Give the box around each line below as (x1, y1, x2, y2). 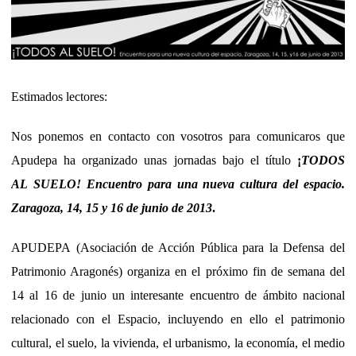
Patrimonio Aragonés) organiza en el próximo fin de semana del (11, 265, 345, 279)
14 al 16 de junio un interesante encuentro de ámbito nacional (11, 288, 345, 303)
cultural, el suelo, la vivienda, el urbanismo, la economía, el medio (11, 336, 345, 350)
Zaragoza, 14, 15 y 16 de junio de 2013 (11, 201, 212, 215)
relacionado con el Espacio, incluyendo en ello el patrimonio (11, 312, 345, 327)
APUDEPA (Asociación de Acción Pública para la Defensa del (11, 241, 345, 255)
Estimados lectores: (11, 90, 107, 104)
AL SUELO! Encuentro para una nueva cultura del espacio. (11, 177, 345, 192)
